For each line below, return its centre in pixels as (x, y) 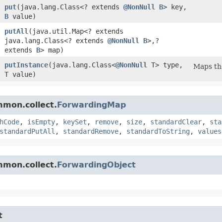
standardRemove (91, 131)
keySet (75, 122)
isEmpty (41, 122)
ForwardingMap (91, 105)
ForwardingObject (96, 165)
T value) (20, 74)
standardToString (158, 131)
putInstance (26, 65)
